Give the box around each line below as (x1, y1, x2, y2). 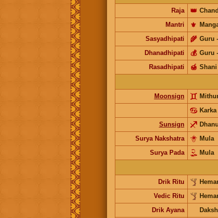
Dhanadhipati (144, 49, 184, 56)
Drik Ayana (151, 206, 184, 214)
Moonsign (154, 92, 184, 100)
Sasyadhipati (145, 35, 184, 42)
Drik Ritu (158, 178, 184, 185)
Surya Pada (149, 148, 184, 156)
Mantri (165, 20, 184, 28)
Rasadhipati (148, 63, 184, 71)
